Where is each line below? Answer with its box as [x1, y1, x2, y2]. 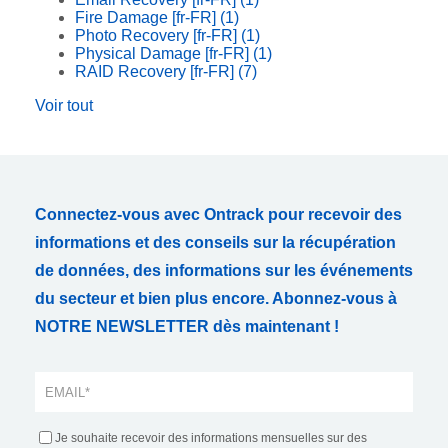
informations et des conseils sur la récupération [35, 234, 396, 251]
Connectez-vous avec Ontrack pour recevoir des [35, 206, 402, 223]
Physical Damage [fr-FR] [75, 45, 253, 62]
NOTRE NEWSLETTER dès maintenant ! [35, 318, 339, 335]
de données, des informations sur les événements [35, 262, 413, 279]
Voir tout [35, 97, 93, 114]
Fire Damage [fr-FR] [75, 9, 220, 26]
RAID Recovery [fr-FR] [75, 63, 238, 80]
